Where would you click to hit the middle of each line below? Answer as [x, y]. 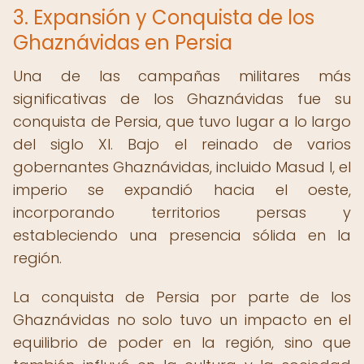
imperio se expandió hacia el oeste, [182, 190]
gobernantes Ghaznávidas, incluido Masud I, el [182, 167]
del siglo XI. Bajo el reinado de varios [182, 144]
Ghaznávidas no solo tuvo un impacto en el [182, 320]
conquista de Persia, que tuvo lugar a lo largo [182, 121]
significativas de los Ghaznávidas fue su [182, 99]
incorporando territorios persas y [182, 212]
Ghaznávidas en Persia [123, 43]
